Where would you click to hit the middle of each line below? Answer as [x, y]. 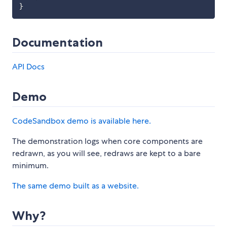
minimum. [30, 166]
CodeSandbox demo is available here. [82, 121]
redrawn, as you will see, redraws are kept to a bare [106, 154]
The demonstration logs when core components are [107, 141]
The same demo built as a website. [75, 186]
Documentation [58, 43]
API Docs [28, 67]
